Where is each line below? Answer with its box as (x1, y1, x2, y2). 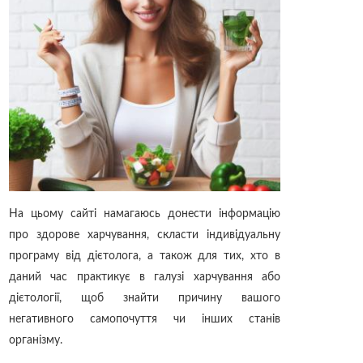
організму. (9, 335, 62, 347)
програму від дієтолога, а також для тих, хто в (9, 250, 280, 263)
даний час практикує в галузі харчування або (9, 271, 280, 284)
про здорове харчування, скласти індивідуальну (9, 229, 280, 241)
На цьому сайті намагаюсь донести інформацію (9, 208, 280, 220)
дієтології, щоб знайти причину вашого (9, 293, 280, 305)
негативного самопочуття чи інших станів (9, 314, 280, 326)
